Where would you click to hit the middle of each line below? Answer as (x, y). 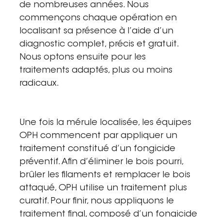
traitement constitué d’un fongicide (97, 149)
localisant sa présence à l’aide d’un (96, 31)
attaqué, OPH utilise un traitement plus (103, 188)
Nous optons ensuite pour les (83, 57)
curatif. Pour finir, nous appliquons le (97, 201)
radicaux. (39, 84)
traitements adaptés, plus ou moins (96, 70)
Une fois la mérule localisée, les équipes (105, 123)
